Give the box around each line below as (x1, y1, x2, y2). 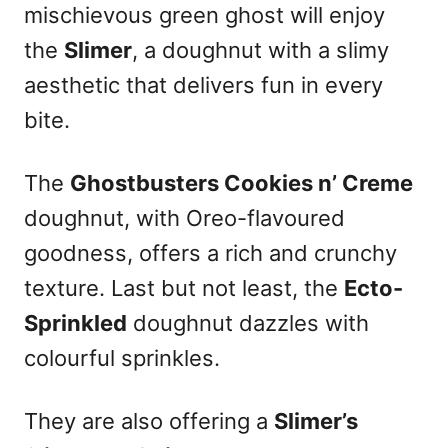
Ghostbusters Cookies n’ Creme (70, 170, 413, 196)
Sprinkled (24, 310, 127, 336)
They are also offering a (24, 408, 274, 434)
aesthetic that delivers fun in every (24, 72, 383, 98)
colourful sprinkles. (24, 345, 220, 371)
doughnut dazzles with (127, 310, 369, 336)
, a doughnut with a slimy (132, 37, 389, 63)
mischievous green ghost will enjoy (24, 2, 385, 28)
